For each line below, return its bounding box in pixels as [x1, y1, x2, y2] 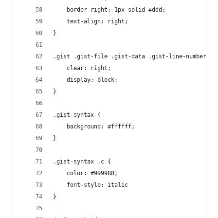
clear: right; [67, 65, 111, 72]
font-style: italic [67, 182, 128, 188]
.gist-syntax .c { [53, 158, 111, 165]
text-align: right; [67, 18, 128, 25]
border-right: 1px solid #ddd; [67, 6, 165, 13]
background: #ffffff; [67, 123, 135, 130]
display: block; [67, 76, 118, 83]
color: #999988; [67, 170, 118, 177]
